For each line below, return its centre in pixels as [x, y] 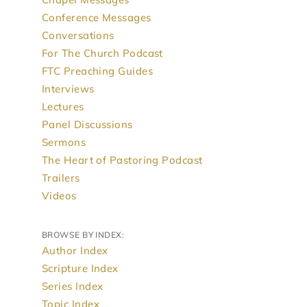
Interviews [68, 89]
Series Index [73, 286]
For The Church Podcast [102, 53]
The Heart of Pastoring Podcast [122, 160]
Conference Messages [97, 17]
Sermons [64, 142]
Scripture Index [80, 268]
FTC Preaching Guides [97, 71]
